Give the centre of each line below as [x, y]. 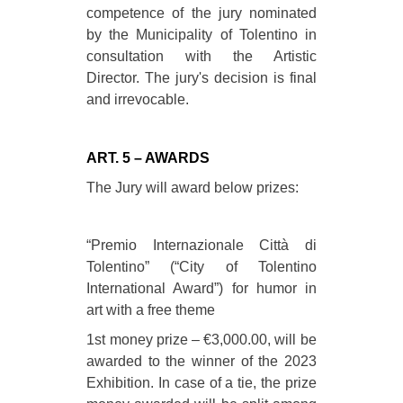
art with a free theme [151, 310]
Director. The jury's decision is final [201, 78]
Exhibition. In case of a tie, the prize [201, 382]
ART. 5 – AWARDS [148, 158]
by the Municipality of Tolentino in [201, 35]
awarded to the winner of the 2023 [201, 361]
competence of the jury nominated [201, 13]
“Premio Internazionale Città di [201, 246]
